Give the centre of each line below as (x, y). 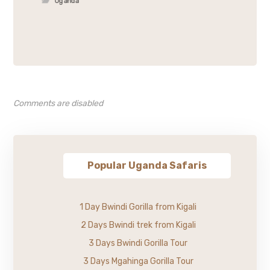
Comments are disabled (58, 103)
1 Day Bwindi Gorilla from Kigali (138, 207)
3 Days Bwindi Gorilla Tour (138, 243)
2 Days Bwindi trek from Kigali (138, 225)
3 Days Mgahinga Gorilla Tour (138, 261)
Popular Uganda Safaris (147, 165)
